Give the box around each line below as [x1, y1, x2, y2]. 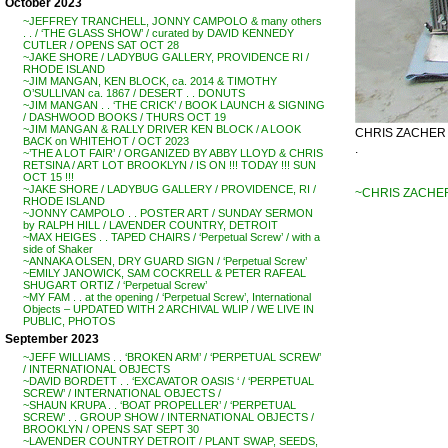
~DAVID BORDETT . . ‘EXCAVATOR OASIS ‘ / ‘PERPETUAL [23, 375, 314, 387]
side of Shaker [23, 243, 93, 255]
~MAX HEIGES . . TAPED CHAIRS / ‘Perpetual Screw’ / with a [23, 231, 320, 243]
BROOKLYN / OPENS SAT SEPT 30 [23, 423, 199, 435]
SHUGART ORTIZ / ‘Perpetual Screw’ [23, 279, 207, 291]
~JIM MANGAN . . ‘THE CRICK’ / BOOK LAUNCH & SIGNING [23, 99, 325, 111]
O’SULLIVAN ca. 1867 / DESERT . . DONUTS [23, 87, 245, 99]
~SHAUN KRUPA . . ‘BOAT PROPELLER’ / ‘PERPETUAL [23, 399, 296, 411]
